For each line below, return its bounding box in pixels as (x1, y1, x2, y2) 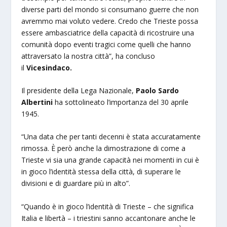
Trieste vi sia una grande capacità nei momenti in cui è (21, 155, 200, 165)
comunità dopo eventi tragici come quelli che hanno (21, 39, 192, 49)
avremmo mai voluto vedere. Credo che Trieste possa (21, 16, 199, 26)
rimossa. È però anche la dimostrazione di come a (21, 143, 186, 154)
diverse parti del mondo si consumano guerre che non (21, 4, 199, 14)
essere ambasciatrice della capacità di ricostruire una (21, 27, 195, 37)
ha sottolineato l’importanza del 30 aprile (55, 97, 189, 107)
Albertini (21, 97, 55, 107)
